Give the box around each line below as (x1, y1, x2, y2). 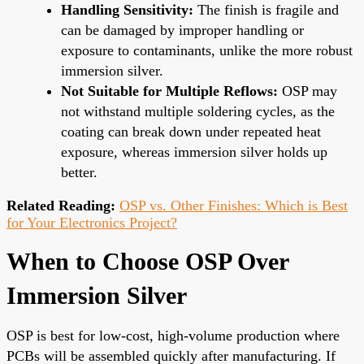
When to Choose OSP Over (6, 247, 288, 275)
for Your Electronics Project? (6, 214, 177, 231)
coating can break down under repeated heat (61, 123, 321, 140)
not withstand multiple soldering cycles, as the (61, 102, 335, 119)
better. (61, 163, 97, 180)
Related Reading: (6, 197, 115, 214)
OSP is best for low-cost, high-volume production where (6, 327, 340, 344)
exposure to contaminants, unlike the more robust (61, 41, 353, 58)
